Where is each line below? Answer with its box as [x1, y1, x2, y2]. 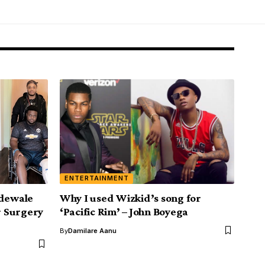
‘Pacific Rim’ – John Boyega [60, 205, 189, 218]
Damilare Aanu [68, 226, 117, 235]
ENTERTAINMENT [64, 174, 129, 183]
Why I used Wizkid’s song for [60, 191, 201, 204]
